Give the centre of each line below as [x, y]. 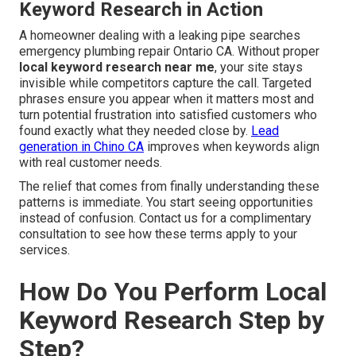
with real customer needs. [91, 163]
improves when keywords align [232, 147]
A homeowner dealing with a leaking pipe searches [160, 36]
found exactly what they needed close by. [135, 131]
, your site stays [259, 68]
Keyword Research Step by [172, 321]
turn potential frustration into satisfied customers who [168, 115]
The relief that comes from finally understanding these [169, 187]
